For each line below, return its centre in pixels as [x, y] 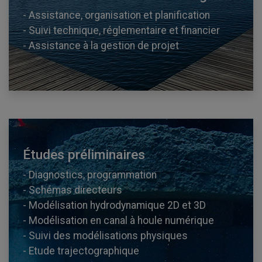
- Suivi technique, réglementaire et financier [121, 30]
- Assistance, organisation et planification [116, 15]
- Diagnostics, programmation [90, 175]
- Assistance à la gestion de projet [101, 45]
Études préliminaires [84, 154]
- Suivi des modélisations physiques [105, 235]
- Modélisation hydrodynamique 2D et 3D [114, 205]
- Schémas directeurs [73, 190]
